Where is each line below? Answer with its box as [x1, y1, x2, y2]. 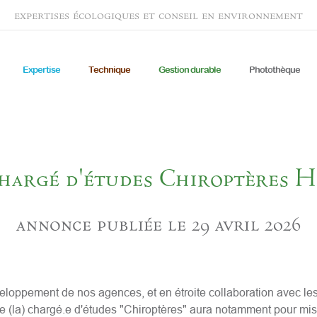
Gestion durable [158, 64, 221, 75]
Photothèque [249, 64, 301, 75]
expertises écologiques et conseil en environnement [14, 7, 303, 23]
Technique [88, 64, 131, 75]
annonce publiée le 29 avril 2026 [16, 211, 301, 237]
